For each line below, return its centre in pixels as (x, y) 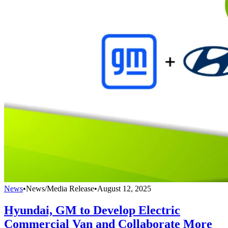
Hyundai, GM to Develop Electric (92, 210)
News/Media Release (60, 188)
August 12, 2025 (124, 188)
